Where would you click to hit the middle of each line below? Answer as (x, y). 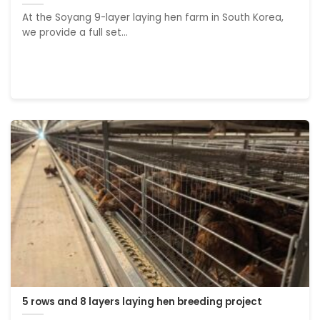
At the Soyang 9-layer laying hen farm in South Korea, (153, 18)
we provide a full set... (75, 33)
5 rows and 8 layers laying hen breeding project (142, 302)
